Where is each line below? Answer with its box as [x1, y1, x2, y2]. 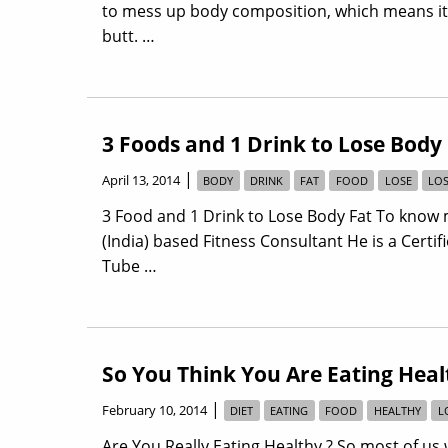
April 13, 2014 [102, 170, 180, 189]
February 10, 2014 [102, 400, 207, 419]
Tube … [102, 254, 157, 277]
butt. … [102, 24, 155, 47]
